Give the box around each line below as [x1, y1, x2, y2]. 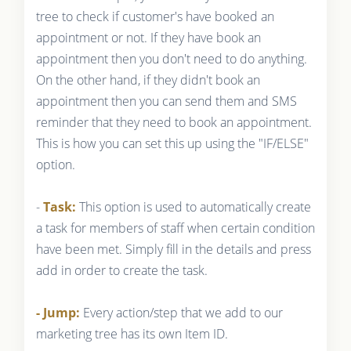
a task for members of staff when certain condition [35, 219, 315, 237]
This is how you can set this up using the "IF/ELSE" [35, 135, 309, 153]
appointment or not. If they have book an [35, 29, 261, 47]
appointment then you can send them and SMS [35, 92, 297, 110]
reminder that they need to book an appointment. [35, 114, 312, 132]
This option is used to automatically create [75, 198, 311, 216]
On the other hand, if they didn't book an [35, 71, 260, 89]
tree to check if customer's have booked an [35, 8, 274, 26]
